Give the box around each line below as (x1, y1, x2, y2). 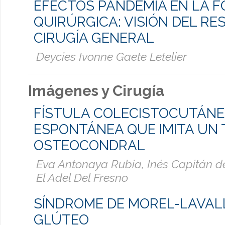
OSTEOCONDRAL (34, 137, 145, 154)
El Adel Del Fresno (36, 171, 128, 185)
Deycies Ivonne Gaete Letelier (36, 49, 187, 63)
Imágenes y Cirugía (28, 82, 164, 99)
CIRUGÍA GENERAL (34, 29, 154, 46)
